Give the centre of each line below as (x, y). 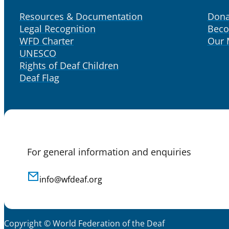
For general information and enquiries (109, 152)
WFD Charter (47, 41)
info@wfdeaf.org (71, 179)
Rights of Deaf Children (69, 65)
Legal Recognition (58, 28)
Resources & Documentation (81, 16)
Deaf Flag (39, 77)
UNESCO (38, 53)
